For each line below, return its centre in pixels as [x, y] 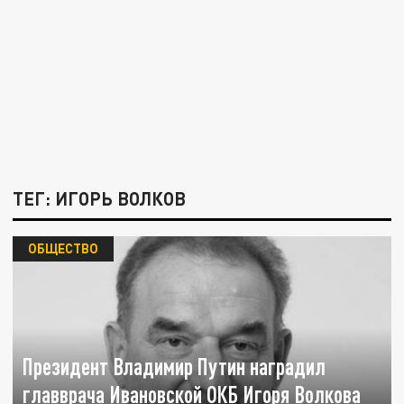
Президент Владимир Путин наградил [174, 367]
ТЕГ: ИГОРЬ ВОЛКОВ [100, 199]
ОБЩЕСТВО [63, 248]
